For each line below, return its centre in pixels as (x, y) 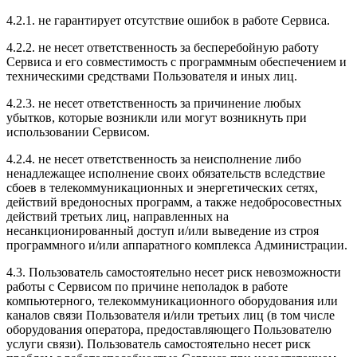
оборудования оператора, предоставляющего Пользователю (169, 329)
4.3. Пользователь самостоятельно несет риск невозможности (174, 272)
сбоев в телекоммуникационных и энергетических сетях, (162, 187)
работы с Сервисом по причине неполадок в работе (147, 286)
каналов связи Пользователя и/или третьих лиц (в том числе (171, 315)
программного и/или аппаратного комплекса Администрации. (177, 245)
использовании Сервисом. (78, 131)
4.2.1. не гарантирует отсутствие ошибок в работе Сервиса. (168, 20)
